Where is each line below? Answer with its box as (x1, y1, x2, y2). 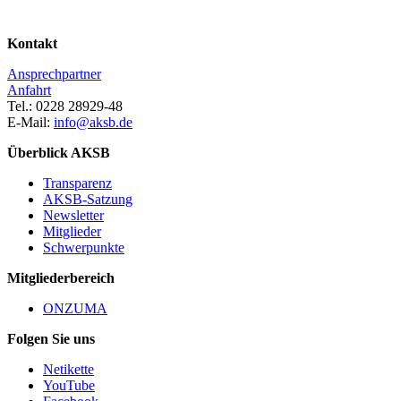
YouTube (43, 377, 95, 393)
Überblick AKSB (7, 144, 110, 160)
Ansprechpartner (7, 65, 101, 81)
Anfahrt (7, 81, 51, 98)
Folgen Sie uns (7, 330, 95, 346)
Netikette (43, 361, 94, 377)
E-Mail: (7, 114, 54, 130)
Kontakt (7, 35, 57, 51)
